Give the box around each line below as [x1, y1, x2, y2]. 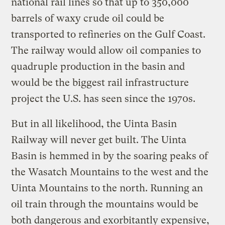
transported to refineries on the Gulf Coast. [11, 29, 206, 41]
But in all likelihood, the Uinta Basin [11, 118, 177, 130]
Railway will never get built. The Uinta [11, 134, 187, 146]
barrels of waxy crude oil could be [11, 13, 165, 25]
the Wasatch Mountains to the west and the [11, 166, 209, 178]
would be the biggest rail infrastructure [11, 77, 189, 89]
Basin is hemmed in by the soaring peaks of [11, 150, 208, 162]
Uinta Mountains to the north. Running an [11, 182, 203, 194]
